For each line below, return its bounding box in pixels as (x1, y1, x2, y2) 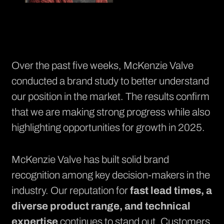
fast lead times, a (129, 184, 212, 196)
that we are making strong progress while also (11, 106, 210, 118)
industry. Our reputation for (11, 184, 130, 196)
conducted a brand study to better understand (11, 75, 209, 87)
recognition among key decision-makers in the (11, 169, 210, 180)
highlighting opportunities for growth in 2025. (11, 122, 205, 133)
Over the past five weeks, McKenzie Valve (11, 60, 193, 71)
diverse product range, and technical (11, 200, 190, 211)
